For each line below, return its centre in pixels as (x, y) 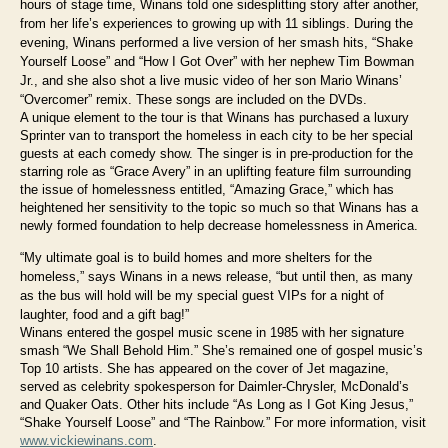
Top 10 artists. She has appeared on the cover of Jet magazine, (204, 368)
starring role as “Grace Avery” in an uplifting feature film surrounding (215, 171)
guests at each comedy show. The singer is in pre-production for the (216, 153)
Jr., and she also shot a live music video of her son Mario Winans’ (211, 80)
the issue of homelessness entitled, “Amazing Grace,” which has (207, 189)
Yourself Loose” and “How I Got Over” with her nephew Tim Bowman (217, 61)
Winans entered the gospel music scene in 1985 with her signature (212, 332)
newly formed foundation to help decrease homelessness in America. (219, 225)
